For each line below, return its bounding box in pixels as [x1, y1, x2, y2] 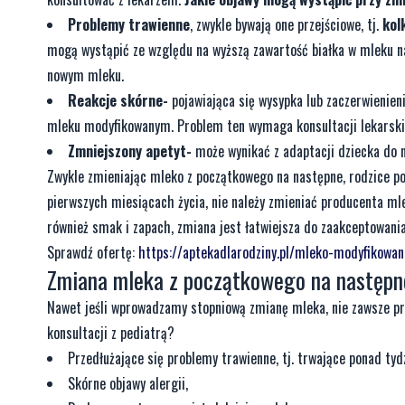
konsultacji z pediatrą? [47, 321, 174, 344]
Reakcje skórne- [68, 89, 172, 111]
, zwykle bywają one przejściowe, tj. [190, 13, 379, 35]
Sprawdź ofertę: [47, 240, 138, 263]
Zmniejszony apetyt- [68, 139, 195, 162]
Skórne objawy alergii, [68, 372, 188, 394]
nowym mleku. [47, 63, 127, 86]
